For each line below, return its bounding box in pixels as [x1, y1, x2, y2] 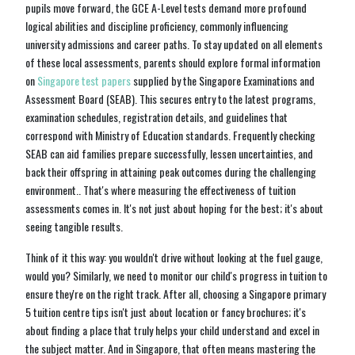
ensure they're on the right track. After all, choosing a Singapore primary [25, 284, 326, 302]
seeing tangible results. [25, 217, 123, 235]
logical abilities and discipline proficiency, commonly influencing [25, 17, 288, 34]
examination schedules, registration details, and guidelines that [25, 108, 288, 125]
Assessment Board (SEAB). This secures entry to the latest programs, [25, 90, 315, 107]
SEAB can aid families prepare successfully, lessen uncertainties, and [25, 144, 313, 162]
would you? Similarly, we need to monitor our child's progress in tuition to [25, 266, 327, 284]
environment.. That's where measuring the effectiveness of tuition [25, 181, 296, 198]
